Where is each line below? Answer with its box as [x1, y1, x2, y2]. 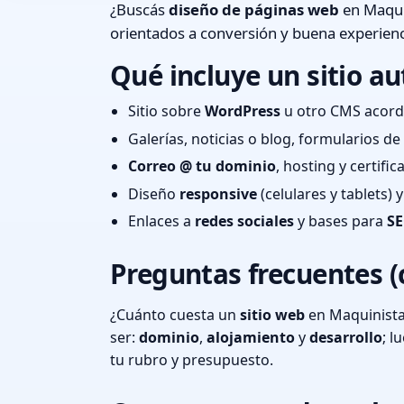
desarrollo [309, 327, 382, 348]
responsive [179, 183, 257, 204]
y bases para [294, 211, 387, 232]
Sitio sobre [128, 100, 205, 121]
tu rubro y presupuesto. [110, 350, 273, 371]
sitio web [240, 305, 305, 326]
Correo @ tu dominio [128, 156, 276, 177]
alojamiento [207, 327, 295, 348]
